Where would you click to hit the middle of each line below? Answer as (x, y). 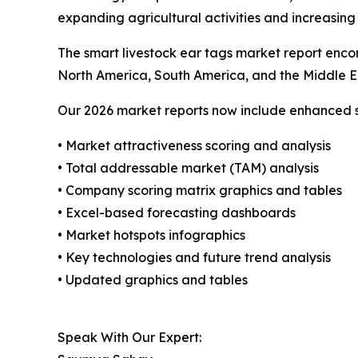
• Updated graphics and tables (153, 280)
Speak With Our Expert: (129, 338)
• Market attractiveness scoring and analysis (194, 146)
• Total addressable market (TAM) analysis (188, 168)
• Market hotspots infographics (151, 235)
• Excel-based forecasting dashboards (177, 213)
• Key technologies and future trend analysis (194, 258)
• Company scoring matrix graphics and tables (200, 191)
